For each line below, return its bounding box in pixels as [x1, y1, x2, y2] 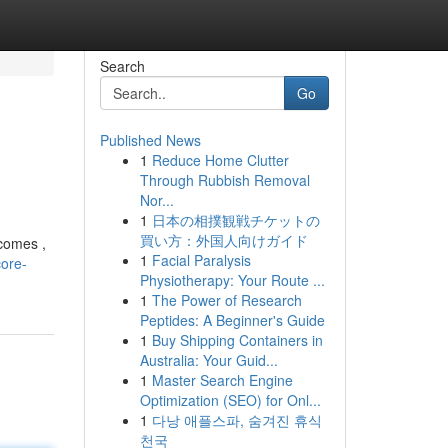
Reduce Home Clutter [151, 150, 289, 170]
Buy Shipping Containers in [151, 330, 323, 350]
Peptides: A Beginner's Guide [139, 310, 325, 330]
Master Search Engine [151, 370, 293, 390]
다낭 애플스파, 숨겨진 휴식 [151, 410, 322, 430]
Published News [99, 130, 201, 150]
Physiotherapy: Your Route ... [139, 270, 325, 290]
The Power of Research [151, 290, 302, 310]
